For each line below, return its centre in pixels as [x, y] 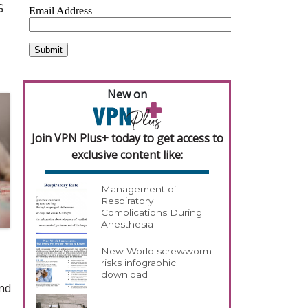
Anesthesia [128, 224]
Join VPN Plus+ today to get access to [127, 138]
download [125, 275]
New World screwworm [157, 251]
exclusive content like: [127, 154]
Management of [139, 189]
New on [127, 94]
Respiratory [128, 201]
